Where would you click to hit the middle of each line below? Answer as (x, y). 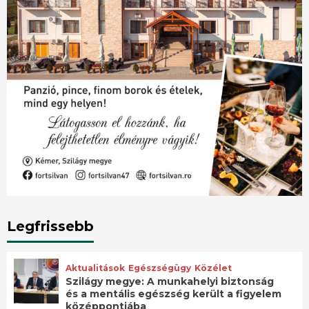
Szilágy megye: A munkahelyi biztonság (170, 281)
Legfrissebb (50, 226)
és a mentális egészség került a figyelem (174, 293)
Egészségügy (160, 268)
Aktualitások (96, 268)
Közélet (213, 268)
